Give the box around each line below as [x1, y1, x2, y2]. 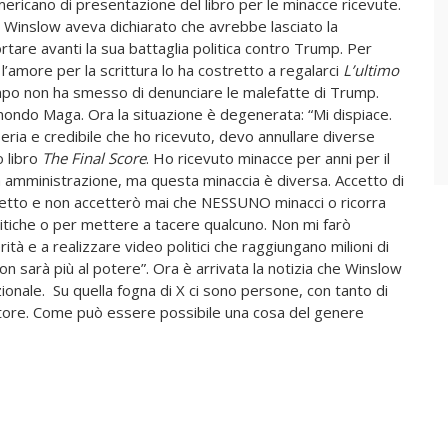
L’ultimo [338, 60, 399, 81]
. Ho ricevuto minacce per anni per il [146, 148, 390, 169]
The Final [42, 148, 104, 169]
